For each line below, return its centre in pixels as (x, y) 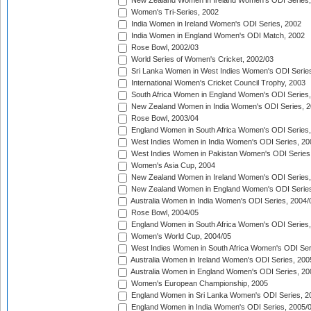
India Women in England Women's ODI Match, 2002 (217, 36)
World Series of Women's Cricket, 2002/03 (201, 59)
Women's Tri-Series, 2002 (174, 12)
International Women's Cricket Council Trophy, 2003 (217, 83)
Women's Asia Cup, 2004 (172, 166)
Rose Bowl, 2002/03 (164, 48)
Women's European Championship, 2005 (199, 284)
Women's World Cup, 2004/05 (180, 236)
